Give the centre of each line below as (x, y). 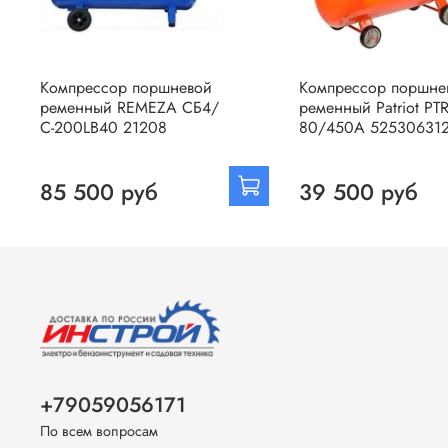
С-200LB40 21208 (103, 128)
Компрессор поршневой (126, 88)
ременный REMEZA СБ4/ (129, 108)
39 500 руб (358, 192)
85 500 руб (99, 192)
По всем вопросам (99, 431)
